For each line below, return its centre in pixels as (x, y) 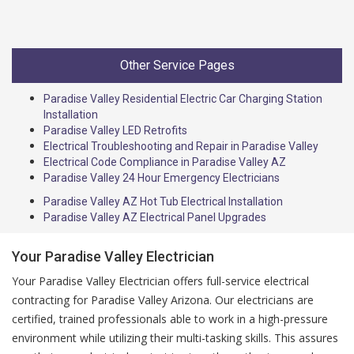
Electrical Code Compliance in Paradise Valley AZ (165, 162)
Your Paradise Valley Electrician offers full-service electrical (160, 281)
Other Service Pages (177, 66)
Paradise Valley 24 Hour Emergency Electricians (162, 178)
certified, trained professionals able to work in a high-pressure (170, 319)
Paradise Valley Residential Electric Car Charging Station (183, 99)
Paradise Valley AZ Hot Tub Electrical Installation (163, 202)
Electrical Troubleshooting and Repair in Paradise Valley (181, 147)
